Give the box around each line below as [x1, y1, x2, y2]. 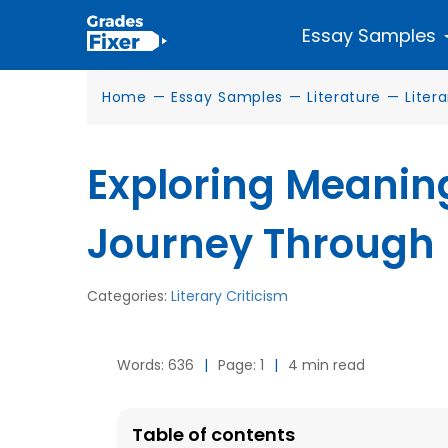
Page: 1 [218, 355, 264, 375]
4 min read [288, 355, 365, 375]
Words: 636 [117, 355, 194, 375]
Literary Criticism [171, 286, 288, 306]
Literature [307, 87, 382, 107]
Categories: [87, 286, 171, 306]
